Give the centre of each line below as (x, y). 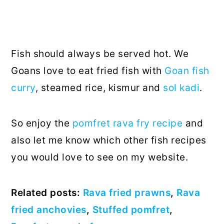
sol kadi (181, 88)
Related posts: (47, 193)
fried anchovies (49, 210)
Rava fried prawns (127, 193)
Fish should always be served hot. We (100, 54)
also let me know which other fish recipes (109, 140)
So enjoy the (42, 123)
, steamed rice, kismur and (99, 88)
